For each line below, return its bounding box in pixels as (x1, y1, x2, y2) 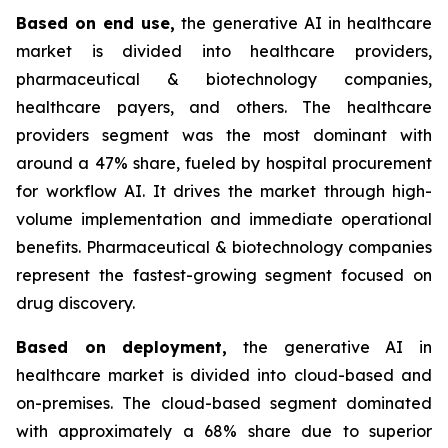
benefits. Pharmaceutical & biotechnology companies (16, 236, 432, 257)
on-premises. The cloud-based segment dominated (16, 392, 432, 413)
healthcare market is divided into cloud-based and (16, 364, 432, 385)
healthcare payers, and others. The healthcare (16, 96, 432, 117)
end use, (103, 12, 175, 33)
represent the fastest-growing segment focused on (16, 264, 432, 285)
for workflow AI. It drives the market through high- (16, 180, 432, 201)
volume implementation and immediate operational (16, 208, 432, 229)
